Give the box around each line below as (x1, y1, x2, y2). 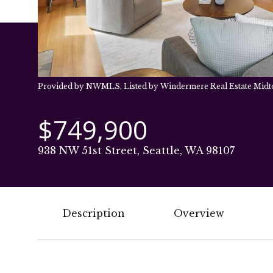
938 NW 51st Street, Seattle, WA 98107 (38, 144, 235, 157)
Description (62, 207, 125, 219)
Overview (174, 207, 224, 219)
